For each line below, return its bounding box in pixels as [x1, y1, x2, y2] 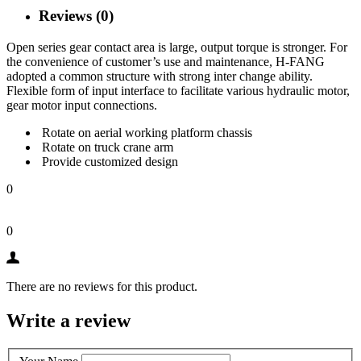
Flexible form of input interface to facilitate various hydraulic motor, [6, 83, 350, 98]
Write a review [6, 309, 131, 331]
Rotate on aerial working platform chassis [39, 125, 252, 139]
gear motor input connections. [6, 98, 157, 112]
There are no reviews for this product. [6, 279, 197, 293]
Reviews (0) [39, 7, 114, 25]
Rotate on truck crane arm [39, 139, 173, 154]
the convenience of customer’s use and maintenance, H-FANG [6, 54, 325, 68]
